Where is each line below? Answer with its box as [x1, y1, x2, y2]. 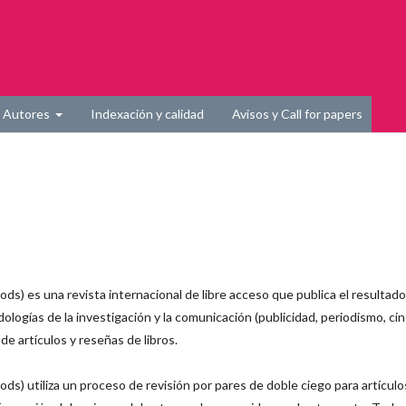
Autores [2, 106, 53, 121]
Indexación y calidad [91, 106, 204, 121]
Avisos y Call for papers [232, 106, 362, 121]
